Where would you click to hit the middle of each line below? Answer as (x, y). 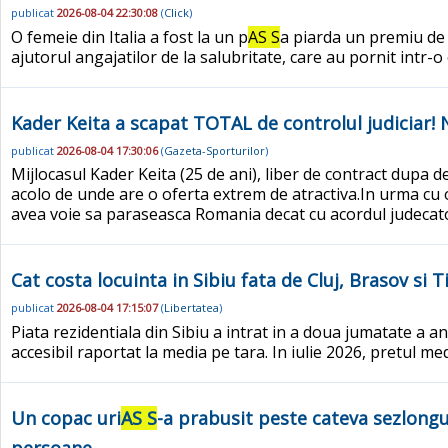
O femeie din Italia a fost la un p (129, 36)
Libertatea (191, 308)
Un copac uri (66, 417)
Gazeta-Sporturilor (214, 150)
